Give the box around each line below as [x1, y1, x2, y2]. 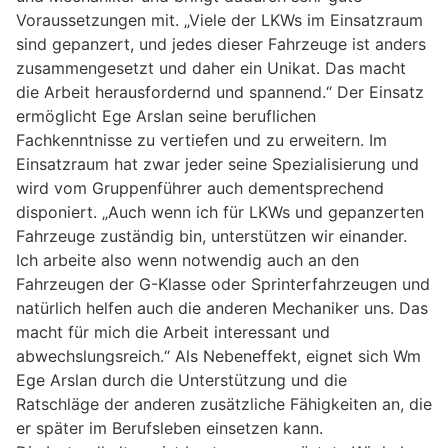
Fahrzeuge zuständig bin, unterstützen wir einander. [16, 225, 407, 246]
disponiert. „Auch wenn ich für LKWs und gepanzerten [16, 201, 424, 222]
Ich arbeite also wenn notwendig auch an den [16, 249, 359, 270]
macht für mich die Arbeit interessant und [16, 321, 330, 342]
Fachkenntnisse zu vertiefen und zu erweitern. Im [16, 129, 387, 150]
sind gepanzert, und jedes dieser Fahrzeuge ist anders [16, 33, 426, 54]
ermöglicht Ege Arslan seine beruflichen [16, 105, 316, 126]
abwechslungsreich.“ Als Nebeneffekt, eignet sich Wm [16, 345, 421, 366]
